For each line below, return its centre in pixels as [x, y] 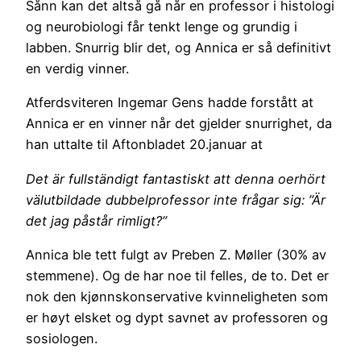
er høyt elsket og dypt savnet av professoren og [177, 317]
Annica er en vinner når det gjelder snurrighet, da [179, 124]
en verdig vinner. [77, 69]
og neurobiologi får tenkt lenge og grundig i [162, 27]
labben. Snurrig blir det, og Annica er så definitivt [178, 48]
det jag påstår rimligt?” [96, 220]
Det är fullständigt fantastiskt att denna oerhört [176, 178]
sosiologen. [62, 338]
